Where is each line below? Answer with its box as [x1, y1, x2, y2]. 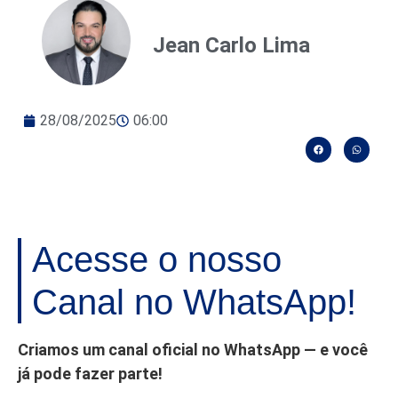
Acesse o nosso [32, 239, 282, 279]
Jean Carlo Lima [153, 32, 310, 58]
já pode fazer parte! [18, 363, 163, 383]
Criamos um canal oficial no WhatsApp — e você [18, 339, 368, 359]
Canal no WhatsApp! [32, 282, 356, 322]
